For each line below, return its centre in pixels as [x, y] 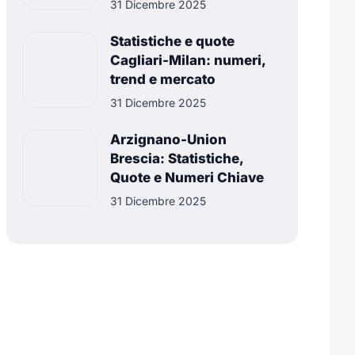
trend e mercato [163, 80]
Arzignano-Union [169, 140]
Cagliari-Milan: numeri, [188, 61]
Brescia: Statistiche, [177, 159]
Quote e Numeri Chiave [187, 178]
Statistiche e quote [173, 42]
